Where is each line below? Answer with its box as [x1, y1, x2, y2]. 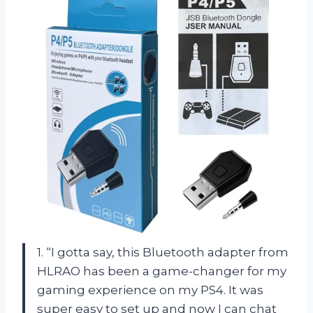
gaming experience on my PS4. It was [37, 283, 263, 298]
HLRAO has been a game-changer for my [37, 264, 286, 279]
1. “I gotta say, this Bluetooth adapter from [37, 245, 289, 260]
